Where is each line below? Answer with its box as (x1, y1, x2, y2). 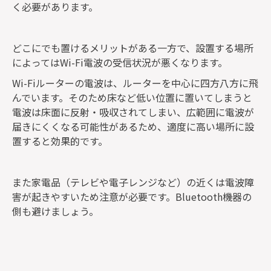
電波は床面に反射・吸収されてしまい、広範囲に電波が (12, 104, 254, 119)
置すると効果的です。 (12, 133, 108, 148)
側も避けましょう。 (12, 203, 99, 218)
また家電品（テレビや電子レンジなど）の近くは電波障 (12, 174, 254, 189)
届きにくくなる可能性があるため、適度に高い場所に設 (12, 119, 254, 134)
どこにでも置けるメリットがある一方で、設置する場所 (12, 40, 253, 55)
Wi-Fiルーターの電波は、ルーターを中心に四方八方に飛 (12, 75, 258, 90)
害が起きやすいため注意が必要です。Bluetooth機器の (12, 189, 252, 204)
